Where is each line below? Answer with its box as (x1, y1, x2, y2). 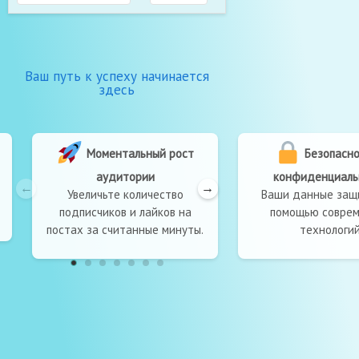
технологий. (288, 222, 353, 238)
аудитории (85, 169, 144, 185)
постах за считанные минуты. (35, 222, 193, 238)
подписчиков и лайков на (48, 204, 181, 220)
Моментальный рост (72, 145, 184, 161)
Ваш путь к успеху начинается (24, 67, 209, 85)
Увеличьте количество (56, 187, 173, 203)
